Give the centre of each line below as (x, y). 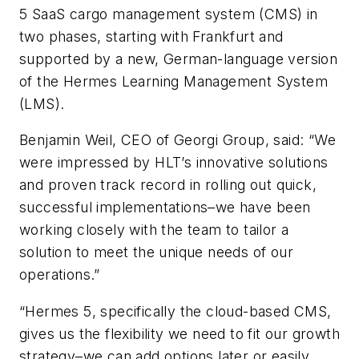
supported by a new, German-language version (179, 58)
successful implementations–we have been (165, 208)
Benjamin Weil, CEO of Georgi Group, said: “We (177, 140)
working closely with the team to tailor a (154, 230)
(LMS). (44, 103)
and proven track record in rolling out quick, (168, 185)
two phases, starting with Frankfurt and (151, 36)
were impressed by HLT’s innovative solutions (174, 163)
